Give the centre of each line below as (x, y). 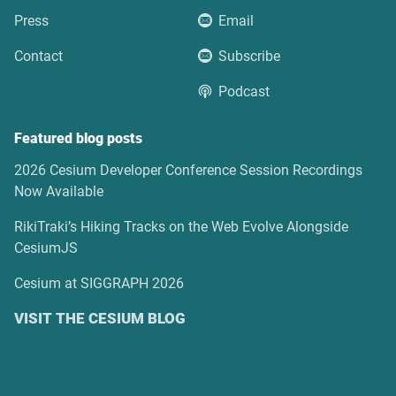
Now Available (59, 192)
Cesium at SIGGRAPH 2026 (99, 284)
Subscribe (250, 57)
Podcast (244, 92)
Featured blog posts (78, 139)
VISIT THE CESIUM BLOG (100, 319)
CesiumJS (46, 248)
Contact (38, 57)
